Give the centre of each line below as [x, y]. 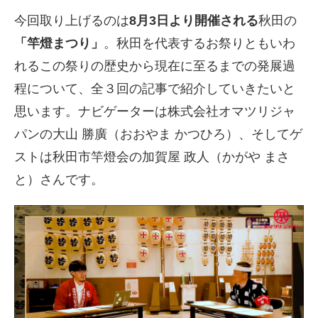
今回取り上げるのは [72, 21]
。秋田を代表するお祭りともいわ [199, 44]
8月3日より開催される [194, 21]
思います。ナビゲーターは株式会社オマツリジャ [155, 112]
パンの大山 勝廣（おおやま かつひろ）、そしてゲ [158, 135]
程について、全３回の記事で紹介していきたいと [155, 89]
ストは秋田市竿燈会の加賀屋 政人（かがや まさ [152, 157]
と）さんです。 [59, 180]
